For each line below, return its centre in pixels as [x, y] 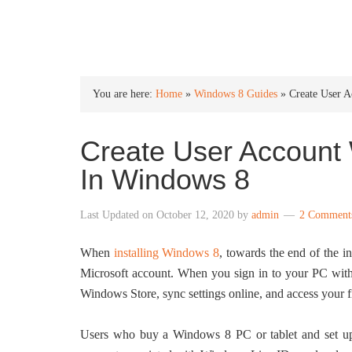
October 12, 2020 [195, 215]
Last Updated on [118, 215]
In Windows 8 [165, 180]
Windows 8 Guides [236, 94]
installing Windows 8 [167, 253]
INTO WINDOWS [163, 25]
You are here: [124, 94]
